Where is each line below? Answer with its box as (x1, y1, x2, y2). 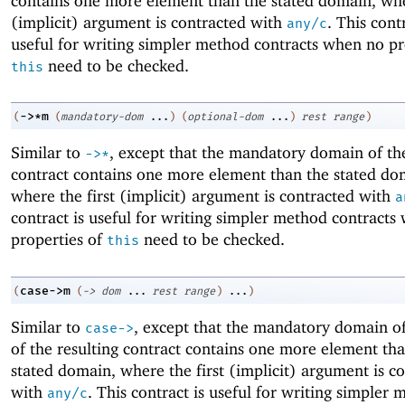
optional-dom (187, 110, 263, 124)
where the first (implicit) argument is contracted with (11, 186, 395, 206)
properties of (11, 230, 107, 250)
